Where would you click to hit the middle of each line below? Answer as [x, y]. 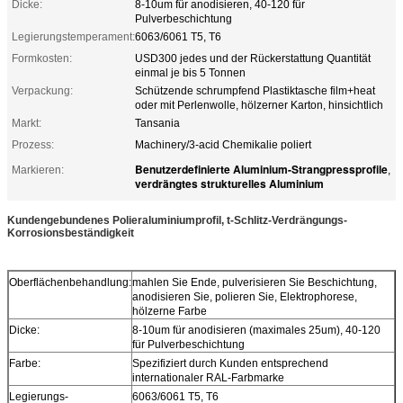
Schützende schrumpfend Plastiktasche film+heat [255, 90]
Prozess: [33, 144]
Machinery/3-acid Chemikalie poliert [223, 144]
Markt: [27, 123]
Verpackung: [42, 90]
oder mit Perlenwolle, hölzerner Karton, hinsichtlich [259, 105]
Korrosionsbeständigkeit [71, 233]
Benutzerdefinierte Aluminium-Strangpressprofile [261, 169]
